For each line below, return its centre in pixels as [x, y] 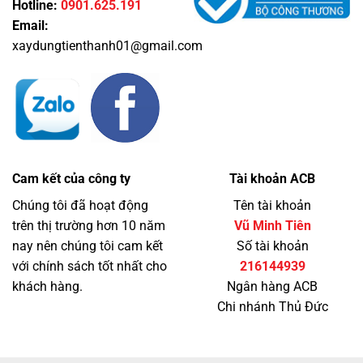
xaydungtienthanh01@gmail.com [107, 46]
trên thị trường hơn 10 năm [89, 225]
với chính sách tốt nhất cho [90, 266]
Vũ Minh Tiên [272, 225]
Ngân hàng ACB [272, 286]
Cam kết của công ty [71, 178]
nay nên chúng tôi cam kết [88, 246]
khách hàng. [47, 286]
